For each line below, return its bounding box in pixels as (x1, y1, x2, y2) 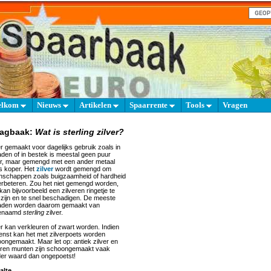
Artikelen (79, 100, 113, 109)
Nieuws (37, 100, 63, 109)
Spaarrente (129, 100, 169, 109)
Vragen (223, 100, 247, 109)
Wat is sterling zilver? (35, 127, 124, 137)
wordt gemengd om (53, 165, 111, 172)
